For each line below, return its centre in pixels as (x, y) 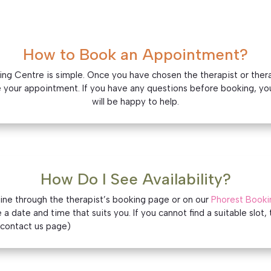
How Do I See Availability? (135, 179)
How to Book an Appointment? (135, 55)
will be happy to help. (135, 102)
